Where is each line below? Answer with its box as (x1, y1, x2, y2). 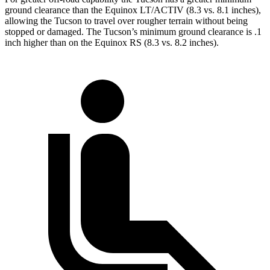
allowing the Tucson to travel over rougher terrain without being (5, 15, 248, 26)
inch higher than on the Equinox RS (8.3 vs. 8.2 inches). (5, 37, 219, 48)
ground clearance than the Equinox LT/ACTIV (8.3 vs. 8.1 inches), (5, 4, 261, 15)
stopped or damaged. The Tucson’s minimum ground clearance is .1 (5, 26, 262, 37)
